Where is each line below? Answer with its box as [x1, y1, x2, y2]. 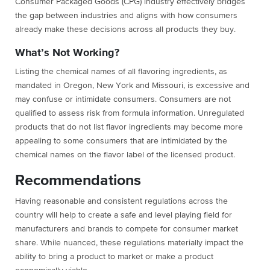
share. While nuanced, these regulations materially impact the [15, 239, 243, 248]
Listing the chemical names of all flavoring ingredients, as [15, 67, 227, 77]
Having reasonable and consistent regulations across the [15, 197, 228, 206]
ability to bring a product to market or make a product [15, 253, 213, 262]
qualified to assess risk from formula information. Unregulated [15, 109, 244, 118]
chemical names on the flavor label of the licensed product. [15, 151, 237, 160]
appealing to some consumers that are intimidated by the [15, 137, 227, 146]
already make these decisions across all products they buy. [15, 25, 236, 34]
